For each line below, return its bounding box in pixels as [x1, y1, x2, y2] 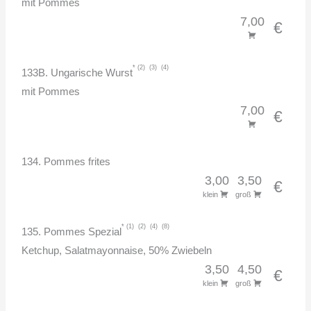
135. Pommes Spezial [22, 226, 122, 237]
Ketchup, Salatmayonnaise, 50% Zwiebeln [22, 244, 212, 256]
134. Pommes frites [22, 155, 111, 167]
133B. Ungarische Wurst [22, 67, 133, 78]
